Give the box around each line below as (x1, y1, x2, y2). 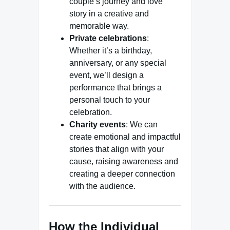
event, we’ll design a (69, 71, 144, 80)
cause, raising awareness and (69, 157, 178, 166)
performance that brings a (69, 83, 162, 92)
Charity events (69, 120, 126, 129)
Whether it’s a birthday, (69, 46, 152, 55)
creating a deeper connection (69, 169, 175, 179)
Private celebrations (69, 34, 147, 43)
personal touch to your (69, 95, 150, 105)
